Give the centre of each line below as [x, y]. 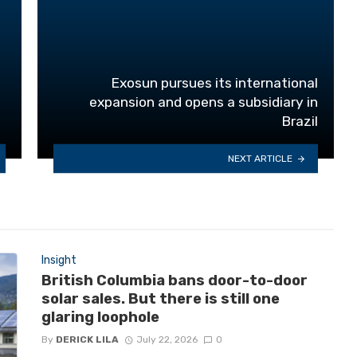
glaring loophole [100, 318]
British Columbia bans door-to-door [174, 281]
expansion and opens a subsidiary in [204, 102]
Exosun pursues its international [214, 83]
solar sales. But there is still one [160, 299]
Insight [59, 260]
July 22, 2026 [167, 340]
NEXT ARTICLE [261, 158]
